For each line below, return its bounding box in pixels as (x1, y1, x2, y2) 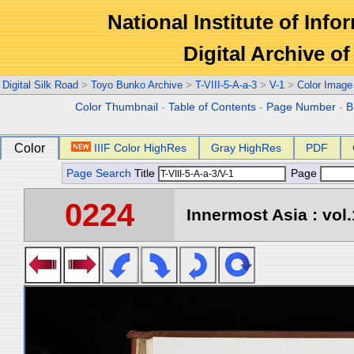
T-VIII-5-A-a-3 (195, 79, 257, 91)
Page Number (266, 101, 337, 113)
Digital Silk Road (2, 79, 78, 91)
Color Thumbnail (75, 101, 159, 113)
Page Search (66, 168, 131, 179)
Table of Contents (168, 101, 257, 113)
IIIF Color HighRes (94, 141, 187, 154)
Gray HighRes (211, 141, 282, 154)
